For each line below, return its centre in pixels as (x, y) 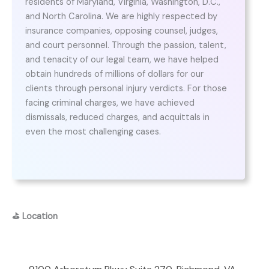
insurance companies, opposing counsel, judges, (121, 31)
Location (40, 217)
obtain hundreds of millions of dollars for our (114, 74)
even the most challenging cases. (93, 132)
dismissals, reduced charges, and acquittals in (117, 118)
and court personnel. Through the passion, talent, (125, 46)
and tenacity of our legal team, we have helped (122, 60)
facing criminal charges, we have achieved (110, 103)
